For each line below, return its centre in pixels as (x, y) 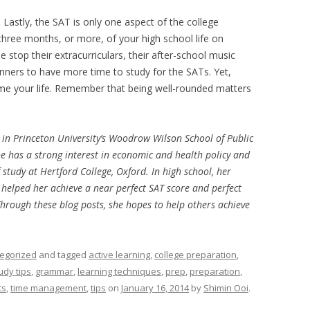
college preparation (195, 255)
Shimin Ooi (226, 288)
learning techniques (119, 271)
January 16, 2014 (155, 288)
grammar (54, 271)
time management (48, 288)
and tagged (63, 255)
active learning (119, 255)
